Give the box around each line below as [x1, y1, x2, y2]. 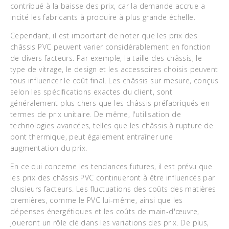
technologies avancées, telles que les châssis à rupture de [10, 121, 214, 130]
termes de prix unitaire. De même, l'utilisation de [10, 109, 181, 119]
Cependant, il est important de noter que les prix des [10, 31, 198, 40]
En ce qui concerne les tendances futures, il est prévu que [10, 162, 213, 171]
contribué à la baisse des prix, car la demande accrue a [10, 1, 205, 11]
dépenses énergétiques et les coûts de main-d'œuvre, [10, 207, 199, 216]
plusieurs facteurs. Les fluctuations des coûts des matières [10, 184, 216, 194]
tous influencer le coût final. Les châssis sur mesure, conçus [10, 76, 219, 85]
